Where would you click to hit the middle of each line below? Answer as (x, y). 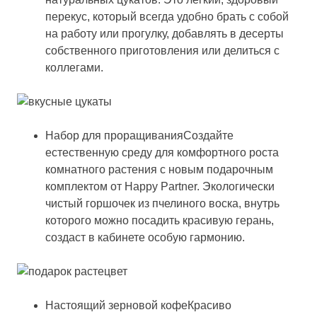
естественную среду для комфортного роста (162, 153)
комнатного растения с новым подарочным (159, 170)
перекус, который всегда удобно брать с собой (167, 17)
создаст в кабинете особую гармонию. (145, 238)
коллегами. (74, 68)
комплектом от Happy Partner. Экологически (160, 187)
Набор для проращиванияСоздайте (139, 136)
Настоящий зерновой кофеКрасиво (138, 306)
